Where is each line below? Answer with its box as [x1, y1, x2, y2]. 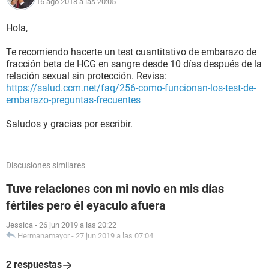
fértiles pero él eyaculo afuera [6, 198, 166, 213]
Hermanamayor [17, 231, 70, 240]
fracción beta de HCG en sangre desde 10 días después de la [6, 58, 262, 70]
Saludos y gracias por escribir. [6, 118, 133, 130]
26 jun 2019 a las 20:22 [39, 220, 116, 229]
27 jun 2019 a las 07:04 [76, 231, 153, 240]
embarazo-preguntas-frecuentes [6, 94, 141, 106]
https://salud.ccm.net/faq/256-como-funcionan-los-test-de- [6, 82, 256, 94]
